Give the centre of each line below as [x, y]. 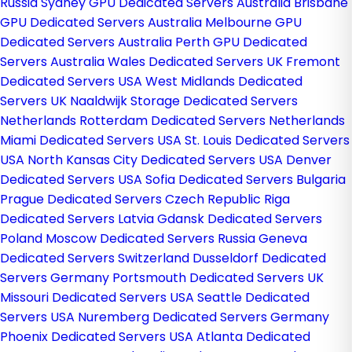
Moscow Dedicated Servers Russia [152, 238]
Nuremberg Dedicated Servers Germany [203, 317]
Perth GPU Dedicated [241, 42]
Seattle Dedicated [253, 297]
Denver [309, 160]
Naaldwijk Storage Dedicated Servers [184, 101]
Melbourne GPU [253, 22]
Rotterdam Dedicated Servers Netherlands [212, 121]
